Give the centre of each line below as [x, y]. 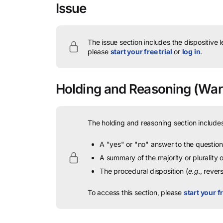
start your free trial [141, 52]
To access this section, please [136, 192]
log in [191, 52]
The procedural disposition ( [144, 171]
